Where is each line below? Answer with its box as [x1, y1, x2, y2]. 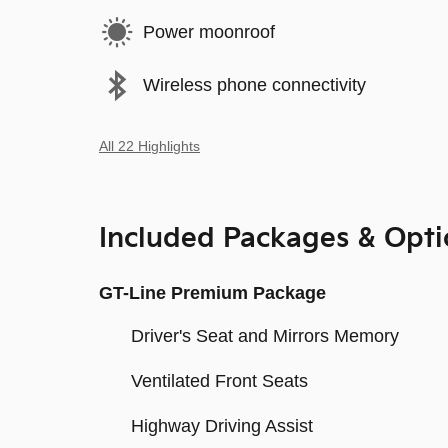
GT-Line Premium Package [99, 282, 326, 303]
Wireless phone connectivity [143, 75, 366, 95]
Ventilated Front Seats [131, 370, 308, 391]
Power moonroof [143, 22, 275, 42]
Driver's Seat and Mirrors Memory [131, 325, 399, 346]
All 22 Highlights [99, 138, 200, 154]
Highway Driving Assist [131, 415, 313, 436]
